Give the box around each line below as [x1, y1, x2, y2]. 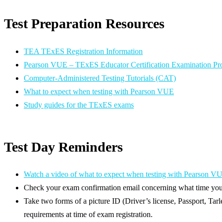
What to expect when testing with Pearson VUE [24, 87, 174, 96]
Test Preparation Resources [4, 16, 165, 32]
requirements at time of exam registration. [24, 210, 155, 219]
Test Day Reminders [4, 139, 123, 155]
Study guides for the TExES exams [24, 100, 134, 109]
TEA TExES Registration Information [24, 47, 143, 55]
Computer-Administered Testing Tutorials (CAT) [24, 73, 176, 82]
